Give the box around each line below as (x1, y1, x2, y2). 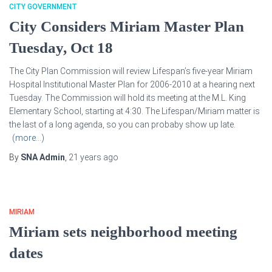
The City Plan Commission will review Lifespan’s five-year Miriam (9, 66, 253, 76)
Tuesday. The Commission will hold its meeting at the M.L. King (9, 93, 246, 103)
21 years (69, 152, 101, 162)
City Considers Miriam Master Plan (9, 18, 244, 35)
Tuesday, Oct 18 (9, 39, 113, 56)
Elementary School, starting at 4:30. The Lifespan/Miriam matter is (9, 106, 260, 116)
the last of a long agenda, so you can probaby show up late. (9, 120, 236, 129)
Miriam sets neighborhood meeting (9, 223, 237, 240)
